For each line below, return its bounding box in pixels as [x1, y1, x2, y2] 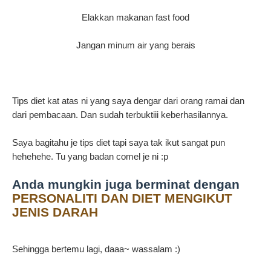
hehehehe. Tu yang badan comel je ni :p [12, 151, 171, 162]
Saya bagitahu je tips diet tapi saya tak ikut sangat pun [12, 137, 225, 148]
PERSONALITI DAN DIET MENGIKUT [12, 191, 232, 206]
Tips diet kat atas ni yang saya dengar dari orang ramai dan [12, 96, 244, 106]
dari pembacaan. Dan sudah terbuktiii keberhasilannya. [12, 109, 230, 120]
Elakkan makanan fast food [82, 12, 189, 23]
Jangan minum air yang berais [76, 40, 195, 51]
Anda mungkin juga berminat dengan [12, 177, 240, 192]
